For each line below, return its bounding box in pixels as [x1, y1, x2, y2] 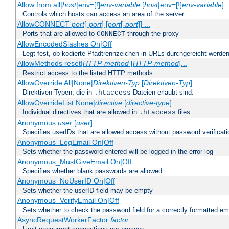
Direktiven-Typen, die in [22, 88, 94, 97]
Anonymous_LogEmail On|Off [17, 138, 113, 147]
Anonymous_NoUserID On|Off [17, 177, 115, 186]
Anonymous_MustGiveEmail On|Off [17, 157, 132, 166]
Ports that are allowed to [22, 30, 97, 38]
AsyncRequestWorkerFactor [17, 216, 110, 224]
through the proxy [125, 30, 179, 38]
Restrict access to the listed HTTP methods [22, 69, 153, 77]
